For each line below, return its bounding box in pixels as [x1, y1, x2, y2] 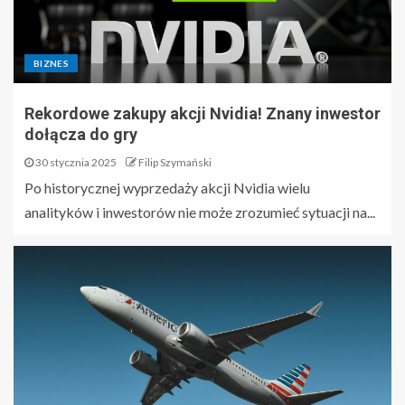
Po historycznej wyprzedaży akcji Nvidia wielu [24, 179, 310, 196]
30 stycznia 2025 [33, 155, 117, 169]
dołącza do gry [24, 125, 137, 144]
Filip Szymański [138, 155, 212, 169]
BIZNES [33, 58, 70, 69]
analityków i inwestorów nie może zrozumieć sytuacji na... [24, 203, 375, 221]
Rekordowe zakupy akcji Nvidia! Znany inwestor [24, 104, 381, 123]
